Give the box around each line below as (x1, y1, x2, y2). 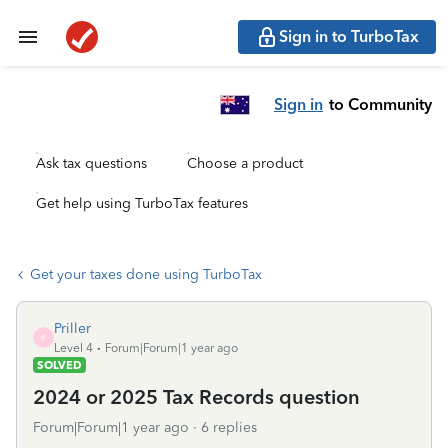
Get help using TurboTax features (36, 195, 248, 212)
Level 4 (54, 341, 93, 355)
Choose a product (187, 155, 303, 172)
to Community (329, 94, 432, 114)
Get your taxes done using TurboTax (30, 266, 262, 283)
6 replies (201, 419, 257, 436)
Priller (54, 320, 91, 337)
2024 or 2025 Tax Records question (33, 385, 360, 409)
